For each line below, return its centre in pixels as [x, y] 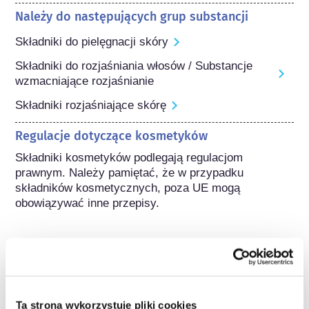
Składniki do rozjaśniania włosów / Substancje [134, 66]
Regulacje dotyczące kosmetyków [112, 136]
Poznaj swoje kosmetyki [157, 278]
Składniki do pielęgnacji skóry [92, 41]
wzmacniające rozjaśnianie [85, 81]
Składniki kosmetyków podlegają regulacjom [129, 157]
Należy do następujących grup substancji [132, 16]
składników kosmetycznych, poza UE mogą [128, 188]
